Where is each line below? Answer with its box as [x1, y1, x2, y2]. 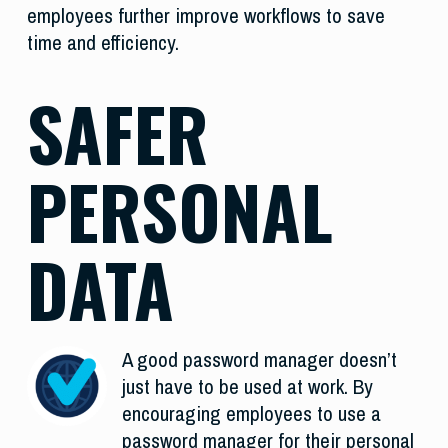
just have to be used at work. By [121, 372, 373, 402]
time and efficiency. [26, 28, 179, 58]
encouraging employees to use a [121, 399, 381, 429]
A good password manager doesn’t [121, 345, 397, 375]
